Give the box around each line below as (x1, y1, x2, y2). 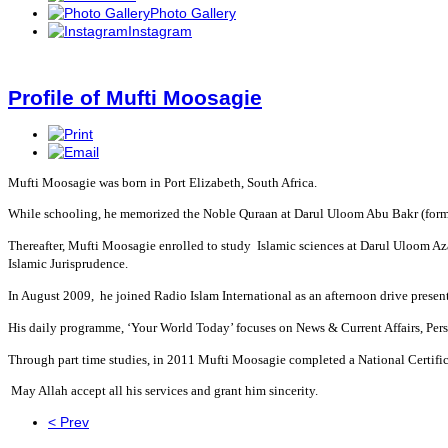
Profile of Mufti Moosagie (8, 86, 262, 110)
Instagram (128, 22, 192, 39)
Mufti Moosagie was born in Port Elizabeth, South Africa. (8, 174, 317, 190)
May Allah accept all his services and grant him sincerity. (8, 382, 318, 398)
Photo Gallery (150, 4, 236, 21)
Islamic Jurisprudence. (8, 255, 128, 271)
